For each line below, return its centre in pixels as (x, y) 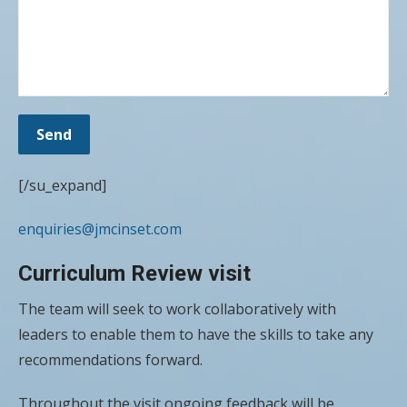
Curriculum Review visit (134, 273)
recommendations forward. (110, 359)
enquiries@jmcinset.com (100, 228)
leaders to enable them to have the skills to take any (196, 334)
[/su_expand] (62, 185)
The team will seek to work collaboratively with (177, 308)
